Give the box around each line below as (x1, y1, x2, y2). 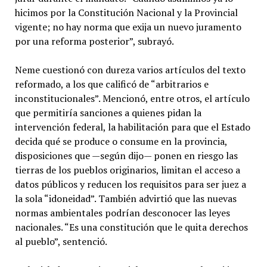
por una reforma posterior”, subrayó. (14, 34, 174, 48)
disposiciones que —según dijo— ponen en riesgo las (14, 148, 238, 162)
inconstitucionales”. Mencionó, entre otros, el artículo (14, 91, 250, 105)
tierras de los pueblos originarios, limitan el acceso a (14, 163, 240, 176)
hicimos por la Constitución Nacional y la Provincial (14, 5, 238, 19)
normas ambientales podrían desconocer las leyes (14, 206, 230, 219)
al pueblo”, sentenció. (14, 234, 107, 248)
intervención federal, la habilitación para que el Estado (14, 120, 250, 133)
